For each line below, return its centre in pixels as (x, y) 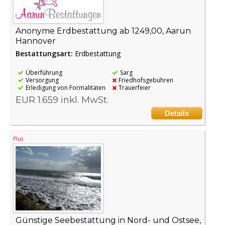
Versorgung (42, 80)
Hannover (36, 41)
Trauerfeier (135, 88)
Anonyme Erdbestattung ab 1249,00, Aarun (103, 31)
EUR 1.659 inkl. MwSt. (62, 100)
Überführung (44, 73)
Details (177, 114)
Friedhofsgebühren (146, 80)
